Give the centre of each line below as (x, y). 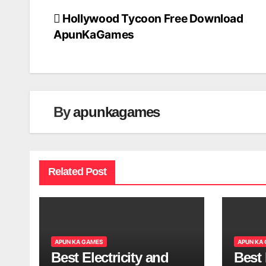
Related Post (77, 172)
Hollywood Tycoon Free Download (152, 19)
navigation (96, 47)
